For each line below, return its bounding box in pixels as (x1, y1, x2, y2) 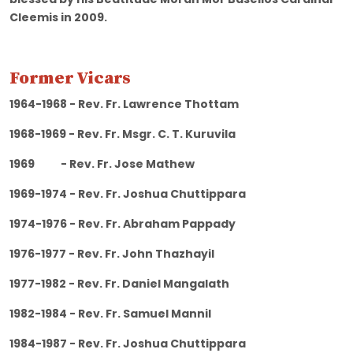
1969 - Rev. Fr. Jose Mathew (9, 156, 308, 173)
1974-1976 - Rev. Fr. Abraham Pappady (9, 216, 328, 232)
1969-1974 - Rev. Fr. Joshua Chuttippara (9, 186, 336, 203)
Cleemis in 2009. (9, 9, 107, 26)
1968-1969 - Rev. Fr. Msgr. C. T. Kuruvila (9, 126, 321, 143)
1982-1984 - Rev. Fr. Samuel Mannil (9, 306, 318, 322)
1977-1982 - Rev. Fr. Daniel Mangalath (9, 276, 326, 292)
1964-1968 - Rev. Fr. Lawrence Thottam (9, 96, 331, 113)
